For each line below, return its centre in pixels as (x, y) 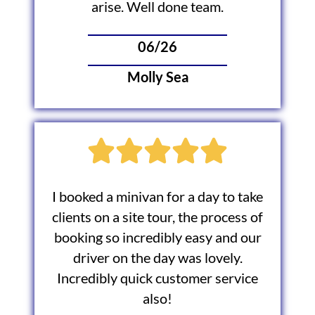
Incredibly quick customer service (157, 278)
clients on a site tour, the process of (157, 217)
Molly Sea (157, 77)
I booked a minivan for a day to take (157, 197)
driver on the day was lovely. (157, 258)
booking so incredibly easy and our (157, 238)
